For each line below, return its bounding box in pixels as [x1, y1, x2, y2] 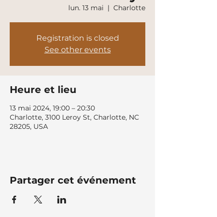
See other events [44, 45, 111, 54]
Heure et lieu [10, 84, 77, 95]
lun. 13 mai [68, 3, 104, 12]
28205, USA [10, 122, 48, 131]
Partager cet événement [10, 174, 136, 186]
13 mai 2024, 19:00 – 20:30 [10, 104, 95, 112]
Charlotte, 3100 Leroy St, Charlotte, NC [10, 113, 139, 122]
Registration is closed [36, 33, 119, 43]
